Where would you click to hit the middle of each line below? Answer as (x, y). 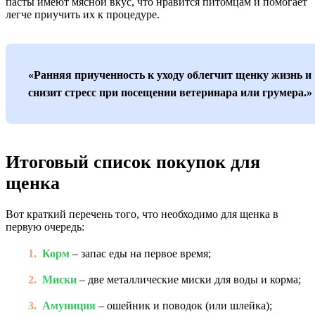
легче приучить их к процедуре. (83, 14)
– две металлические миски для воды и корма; (189, 279)
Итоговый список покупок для (133, 162)
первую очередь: (45, 227)
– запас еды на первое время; (140, 253)
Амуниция (69, 306)
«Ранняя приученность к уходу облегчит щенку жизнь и (170, 75)
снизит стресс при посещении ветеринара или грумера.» (170, 92)
